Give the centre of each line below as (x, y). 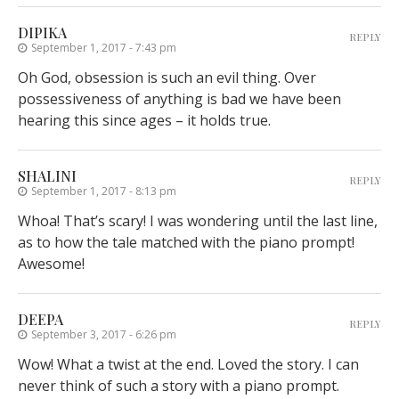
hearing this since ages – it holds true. (144, 121)
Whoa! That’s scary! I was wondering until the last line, (198, 221)
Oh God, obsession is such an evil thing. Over (167, 78)
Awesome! (51, 264)
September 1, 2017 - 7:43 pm (104, 48)
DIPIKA (42, 33)
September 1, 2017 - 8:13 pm (104, 191)
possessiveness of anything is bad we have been (179, 99)
